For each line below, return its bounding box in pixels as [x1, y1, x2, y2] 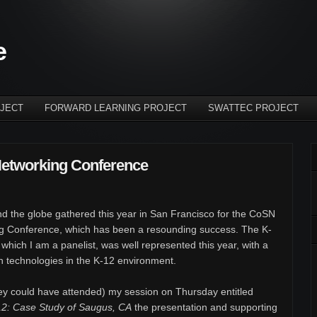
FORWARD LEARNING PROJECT [45, 103, 187, 113]
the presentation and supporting [132, 301, 277, 313]
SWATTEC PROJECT [208, 103, 299, 113]
